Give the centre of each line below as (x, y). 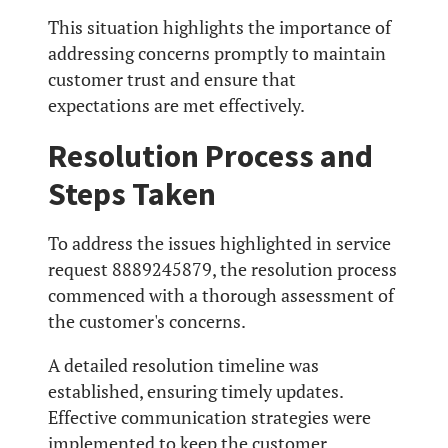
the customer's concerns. (147, 321)
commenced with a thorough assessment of (221, 295)
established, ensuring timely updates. (195, 391)
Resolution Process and (210, 155)
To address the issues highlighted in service (219, 243)
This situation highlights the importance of (219, 27)
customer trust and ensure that (172, 79)
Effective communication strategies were (209, 417)
